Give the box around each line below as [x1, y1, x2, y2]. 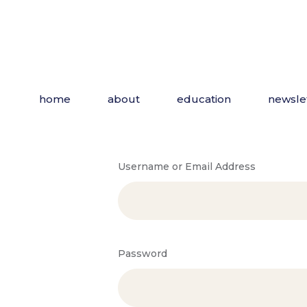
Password [118, 247, 167, 260]
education [176, 93, 231, 106]
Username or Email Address [118, 160, 256, 173]
